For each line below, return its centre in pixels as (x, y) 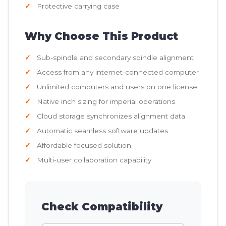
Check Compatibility (102, 206)
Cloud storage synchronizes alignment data (111, 116)
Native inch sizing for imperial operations (106, 101)
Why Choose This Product (101, 36)
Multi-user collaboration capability (94, 160)
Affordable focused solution (84, 145)
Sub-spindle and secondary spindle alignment (115, 57)
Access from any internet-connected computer (118, 72)
